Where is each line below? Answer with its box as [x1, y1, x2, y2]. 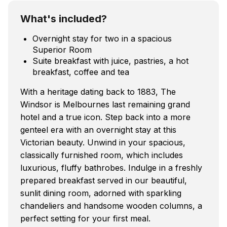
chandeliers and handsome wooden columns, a [20, 200, 202, 211]
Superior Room [32, 44, 92, 55]
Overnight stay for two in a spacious [32, 33, 172, 44]
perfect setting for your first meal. [20, 213, 150, 223]
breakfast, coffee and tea [32, 66, 129, 77]
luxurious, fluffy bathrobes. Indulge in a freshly [20, 162, 202, 173]
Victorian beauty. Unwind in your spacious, [20, 137, 185, 147]
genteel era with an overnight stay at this [20, 124, 176, 135]
